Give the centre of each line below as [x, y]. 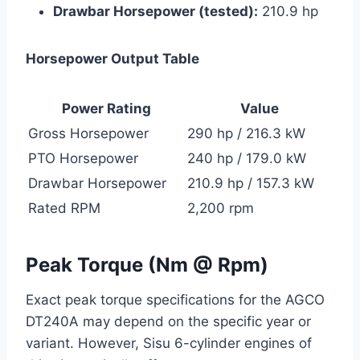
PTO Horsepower [83, 158]
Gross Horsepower [88, 133]
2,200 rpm [221, 208]
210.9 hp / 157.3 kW [251, 183]
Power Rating [106, 108]
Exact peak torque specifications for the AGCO [175, 299]
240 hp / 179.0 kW [247, 158]
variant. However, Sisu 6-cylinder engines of [169, 343]
